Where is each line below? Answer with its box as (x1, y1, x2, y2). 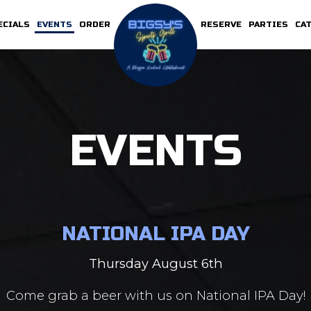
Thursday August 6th (88, 255, 223, 271)
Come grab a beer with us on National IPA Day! (6, 287, 305, 303)
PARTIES (249, 19, 288, 29)
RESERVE (201, 19, 242, 29)
